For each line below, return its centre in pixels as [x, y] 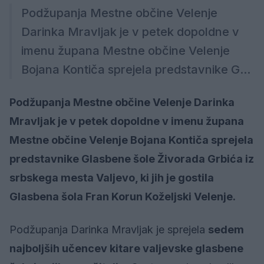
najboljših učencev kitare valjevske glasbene [126, 248]
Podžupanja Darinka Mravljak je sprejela [109, 229]
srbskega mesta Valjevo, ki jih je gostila [112, 177]
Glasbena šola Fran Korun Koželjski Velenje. [123, 196]
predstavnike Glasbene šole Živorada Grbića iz [132, 159]
